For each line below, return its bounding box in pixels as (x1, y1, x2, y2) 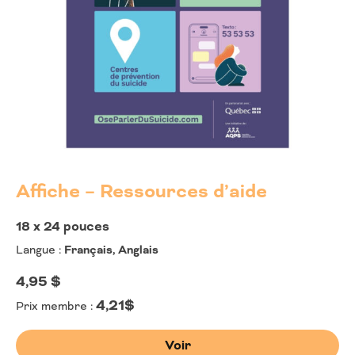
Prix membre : (16, 298, 96, 313)
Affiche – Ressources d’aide (16, 178, 267, 204)
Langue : (16, 242, 61, 257)
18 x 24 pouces (16, 217, 109, 235)
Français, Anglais (61, 242, 158, 258)
